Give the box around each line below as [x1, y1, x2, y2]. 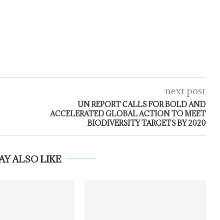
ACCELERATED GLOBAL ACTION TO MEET [50, 109, 206, 118]
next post [165, 84, 206, 97]
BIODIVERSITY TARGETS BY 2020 [87, 118, 206, 128]
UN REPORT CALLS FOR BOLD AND [77, 99, 206, 109]
